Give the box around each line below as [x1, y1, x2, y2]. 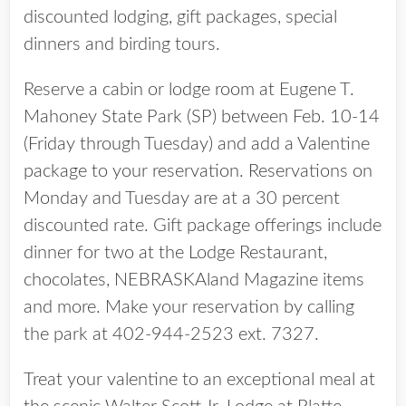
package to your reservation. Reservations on [24, 162, 372, 180]
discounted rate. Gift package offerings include [24, 217, 382, 235]
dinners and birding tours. [24, 35, 220, 53]
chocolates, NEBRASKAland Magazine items [24, 271, 364, 289]
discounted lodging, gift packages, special [24, 8, 337, 26]
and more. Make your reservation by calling [24, 298, 354, 316]
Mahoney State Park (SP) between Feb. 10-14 [24, 108, 380, 126]
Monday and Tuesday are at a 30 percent [24, 189, 340, 208]
